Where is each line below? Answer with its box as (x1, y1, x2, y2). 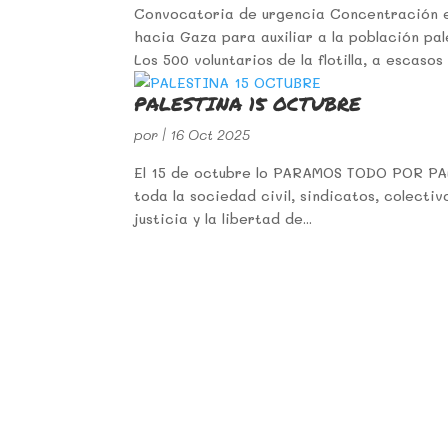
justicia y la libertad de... (134, 209, 313, 228)
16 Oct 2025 (170, 125, 251, 144)
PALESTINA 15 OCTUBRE (134, 90, 362, 117)
